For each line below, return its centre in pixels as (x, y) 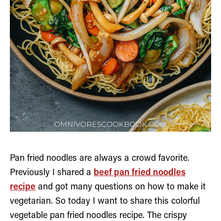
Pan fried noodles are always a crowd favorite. (100, 159)
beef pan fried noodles (140, 173)
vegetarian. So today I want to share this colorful (105, 202)
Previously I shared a (52, 173)
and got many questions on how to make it (121, 187)
